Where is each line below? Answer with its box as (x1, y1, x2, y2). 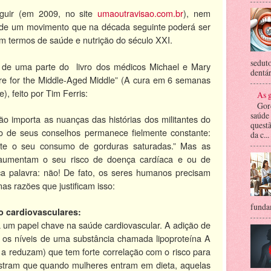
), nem (183, 6, 211, 19)
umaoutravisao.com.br (97, 6, 184, 19)
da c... (250, 129, 269, 141)
